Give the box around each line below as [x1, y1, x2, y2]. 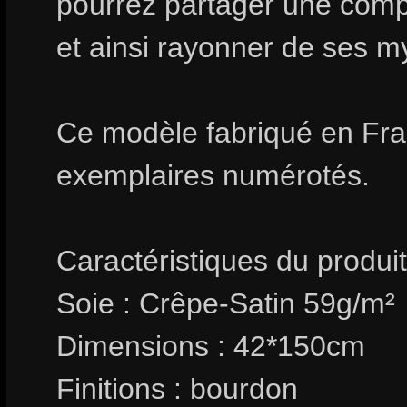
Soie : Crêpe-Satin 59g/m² [56, 287, 395, 320]
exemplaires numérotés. [56, 159, 370, 192]
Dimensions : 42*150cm [56, 330, 365, 362]
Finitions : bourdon [56, 372, 298, 405]
